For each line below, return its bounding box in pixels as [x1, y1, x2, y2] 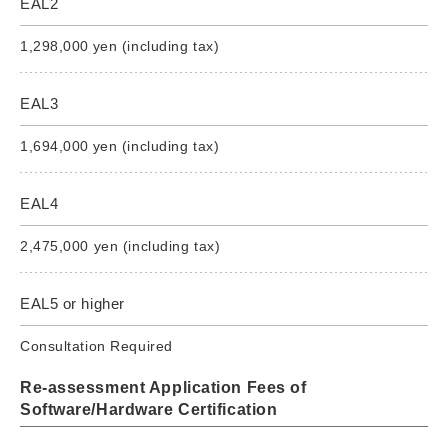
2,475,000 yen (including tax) [20, 237, 221, 254]
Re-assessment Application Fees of [20, 378, 307, 396]
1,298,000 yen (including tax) [20, 37, 220, 54]
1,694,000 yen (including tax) [20, 137, 220, 154]
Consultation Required [20, 337, 173, 354]
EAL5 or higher [20, 294, 125, 312]
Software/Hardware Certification [20, 400, 278, 418]
